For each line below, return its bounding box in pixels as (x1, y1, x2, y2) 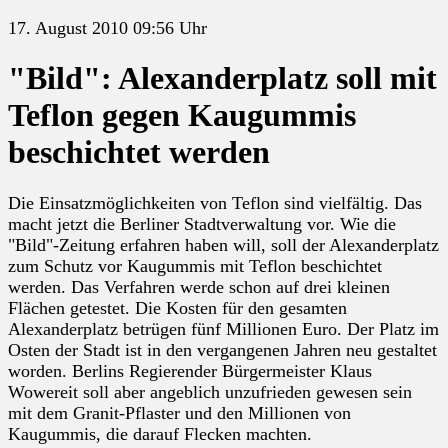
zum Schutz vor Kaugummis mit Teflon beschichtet (8, 255, 382, 276)
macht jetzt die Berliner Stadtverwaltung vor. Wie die (8, 213, 396, 234)
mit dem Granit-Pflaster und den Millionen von (8, 402, 351, 423)
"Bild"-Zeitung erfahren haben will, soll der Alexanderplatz (8, 234, 439, 255)
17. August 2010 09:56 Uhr (8, 18, 207, 38)
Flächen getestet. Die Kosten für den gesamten (8, 297, 347, 318)
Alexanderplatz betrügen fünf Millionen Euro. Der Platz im (8, 318, 439, 339)
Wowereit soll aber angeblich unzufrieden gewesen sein (8, 381, 412, 402)
